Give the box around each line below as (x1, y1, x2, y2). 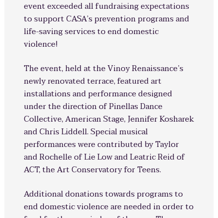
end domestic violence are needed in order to (23, 200, 194, 214)
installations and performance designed (23, 87, 172, 101)
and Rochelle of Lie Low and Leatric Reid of (23, 150, 185, 164)
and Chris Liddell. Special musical (23, 125, 148, 139)
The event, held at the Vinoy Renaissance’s (23, 62, 183, 75)
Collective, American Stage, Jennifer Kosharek (23, 112, 194, 126)
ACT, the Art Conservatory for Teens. (23, 163, 161, 177)
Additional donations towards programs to (23, 187, 183, 201)
